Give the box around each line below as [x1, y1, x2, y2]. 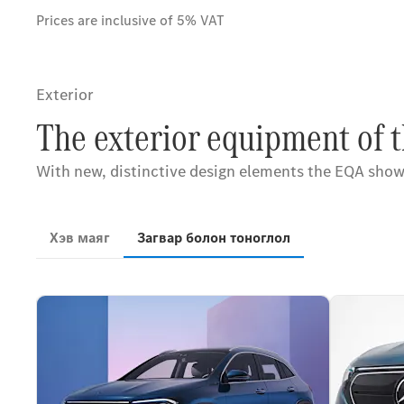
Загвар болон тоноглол [137, 228, 290, 246]
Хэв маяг [50, 228, 110, 246]
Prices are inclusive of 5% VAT [36, 11, 225, 29]
